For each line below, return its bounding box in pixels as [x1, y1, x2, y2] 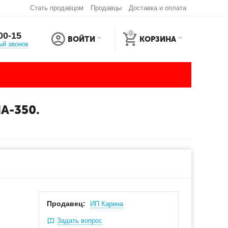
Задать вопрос [57, 217, 103, 224]
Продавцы [90, 4, 122, 12]
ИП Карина [90, 200, 124, 208]
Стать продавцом [30, 4, 83, 12]
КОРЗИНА [139, 35, 177, 44]
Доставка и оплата [128, 4, 186, 12]
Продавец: [47, 199, 86, 208]
